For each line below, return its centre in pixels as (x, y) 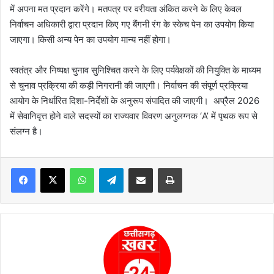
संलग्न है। (26, 131)
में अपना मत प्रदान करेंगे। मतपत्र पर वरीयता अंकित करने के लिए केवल (126, 9)
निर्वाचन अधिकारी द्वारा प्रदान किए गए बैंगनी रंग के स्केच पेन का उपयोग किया (132, 24)
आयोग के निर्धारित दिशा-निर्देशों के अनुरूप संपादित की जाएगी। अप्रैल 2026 (135, 100)
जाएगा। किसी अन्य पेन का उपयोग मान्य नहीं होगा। (91, 39)
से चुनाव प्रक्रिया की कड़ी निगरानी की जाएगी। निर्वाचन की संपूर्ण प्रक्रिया (129, 85)
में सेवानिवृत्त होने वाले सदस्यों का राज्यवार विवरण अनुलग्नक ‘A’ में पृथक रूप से (134, 116)
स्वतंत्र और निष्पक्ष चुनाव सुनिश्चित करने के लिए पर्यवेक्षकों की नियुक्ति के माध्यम (135, 70)
